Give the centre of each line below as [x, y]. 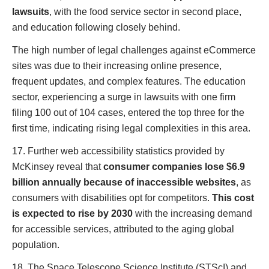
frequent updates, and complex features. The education [129, 81]
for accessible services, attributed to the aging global [123, 229]
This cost [233, 198]
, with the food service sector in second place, [145, 12]
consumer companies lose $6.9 [174, 167]
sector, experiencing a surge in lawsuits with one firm [124, 97]
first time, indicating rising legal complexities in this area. [131, 128]
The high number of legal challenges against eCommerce [134, 50]
